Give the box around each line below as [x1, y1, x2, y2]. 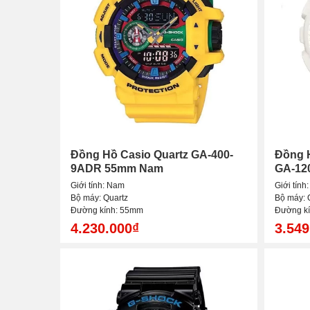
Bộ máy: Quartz [71, 193, 128, 203]
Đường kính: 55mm [71, 206, 143, 216]
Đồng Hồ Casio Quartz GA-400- [71, 149, 233, 161]
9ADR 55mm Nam [71, 163, 163, 175]
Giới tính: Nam [71, 181, 125, 191]
